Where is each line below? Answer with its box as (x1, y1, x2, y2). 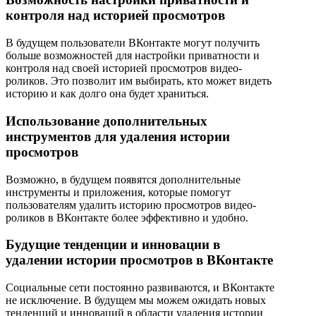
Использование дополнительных (6, 113, 207, 128)
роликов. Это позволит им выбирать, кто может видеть (6, 75, 272, 87)
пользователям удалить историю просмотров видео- (6, 198, 256, 211)
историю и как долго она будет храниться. (6, 87, 209, 100)
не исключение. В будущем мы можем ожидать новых (6, 294, 266, 306)
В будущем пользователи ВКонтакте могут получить (6, 37, 260, 49)
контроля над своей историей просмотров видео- (6, 62, 242, 75)
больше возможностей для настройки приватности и (6, 49, 260, 62)
